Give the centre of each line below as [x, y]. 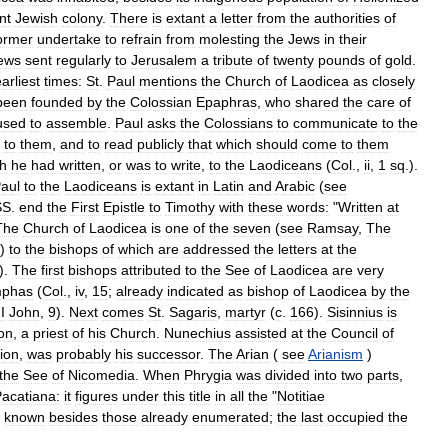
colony [82, 17]
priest [50, 332]
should [277, 143]
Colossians [238, 122]
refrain [141, 38]
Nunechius [197, 332]
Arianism [335, 353]
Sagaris [193, 311]
